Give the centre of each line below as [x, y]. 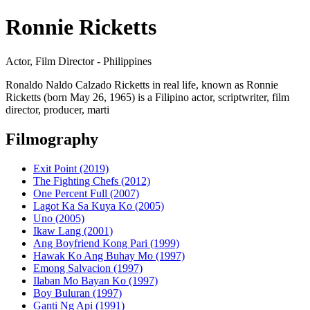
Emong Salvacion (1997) [88, 268]
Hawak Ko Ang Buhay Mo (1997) [109, 255]
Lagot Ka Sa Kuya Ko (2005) [99, 206]
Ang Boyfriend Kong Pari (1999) [106, 243]
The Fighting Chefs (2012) [92, 181]
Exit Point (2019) [71, 168]
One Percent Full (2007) [86, 193]
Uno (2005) [59, 218]
